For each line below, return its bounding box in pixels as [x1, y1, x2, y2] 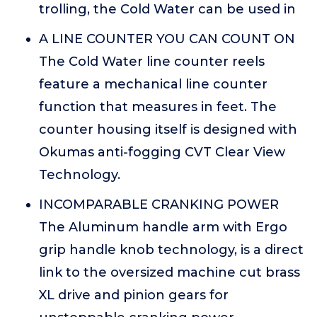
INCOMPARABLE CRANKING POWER [39, 197, 279, 212]
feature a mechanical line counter [39, 76, 267, 92]
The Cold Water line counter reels [39, 54, 265, 69]
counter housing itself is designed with [39, 122, 297, 137]
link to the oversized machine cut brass [39, 265, 300, 280]
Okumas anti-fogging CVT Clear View [39, 144, 285, 160]
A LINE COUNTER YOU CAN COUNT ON [39, 31, 295, 47]
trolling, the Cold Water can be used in [39, 1, 296, 17]
